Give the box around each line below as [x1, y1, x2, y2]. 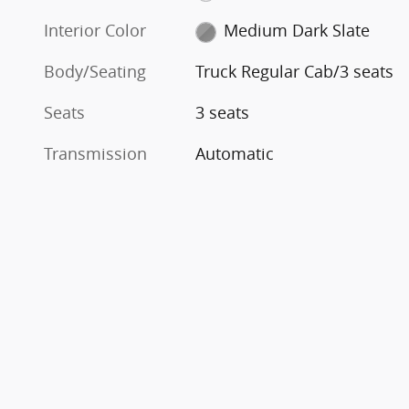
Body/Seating [44, 60, 146, 83]
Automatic [195, 142, 275, 165]
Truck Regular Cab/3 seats [195, 60, 394, 83]
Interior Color [44, 19, 146, 42]
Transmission [44, 142, 147, 165]
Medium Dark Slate [223, 19, 370, 42]
